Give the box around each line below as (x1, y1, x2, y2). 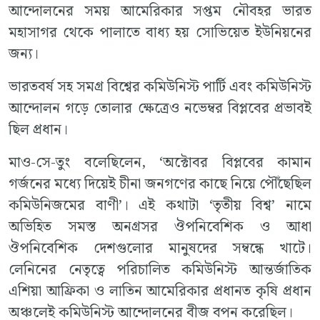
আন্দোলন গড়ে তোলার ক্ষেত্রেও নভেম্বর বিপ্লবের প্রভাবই (9, 96, 311, 120)
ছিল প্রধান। (9, 118, 68, 141)
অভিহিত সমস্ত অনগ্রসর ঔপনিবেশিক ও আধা (9, 215, 311, 239)
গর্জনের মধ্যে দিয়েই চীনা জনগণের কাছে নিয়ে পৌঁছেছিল (9, 172, 311, 196)
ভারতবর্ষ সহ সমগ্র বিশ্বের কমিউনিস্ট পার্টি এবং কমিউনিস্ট (9, 75, 311, 99)
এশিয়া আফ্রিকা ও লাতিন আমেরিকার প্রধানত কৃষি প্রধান (9, 279, 311, 303)
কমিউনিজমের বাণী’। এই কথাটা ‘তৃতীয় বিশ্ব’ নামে (9, 194, 311, 217)
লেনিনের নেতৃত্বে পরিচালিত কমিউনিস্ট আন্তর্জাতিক (9, 258, 311, 281)
